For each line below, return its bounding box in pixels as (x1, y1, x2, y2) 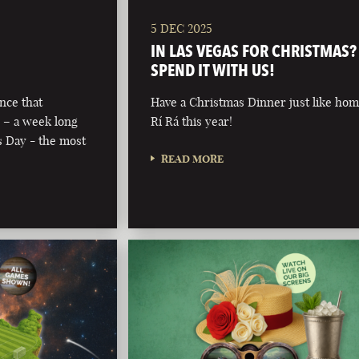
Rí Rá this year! (151, 113, 233, 129)
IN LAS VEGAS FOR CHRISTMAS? (151, 40, 357, 61)
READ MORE (161, 151, 224, 165)
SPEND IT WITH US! (151, 59, 276, 80)
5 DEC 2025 (151, 20, 213, 36)
